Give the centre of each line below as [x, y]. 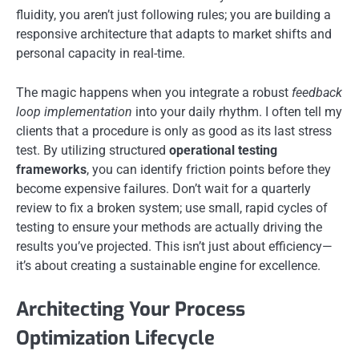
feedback [317, 92]
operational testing [223, 150]
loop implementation [74, 111]
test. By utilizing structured [93, 150]
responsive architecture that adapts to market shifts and [174, 34]
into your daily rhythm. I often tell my [237, 111]
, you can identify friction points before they [209, 169]
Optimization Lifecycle [115, 338]
